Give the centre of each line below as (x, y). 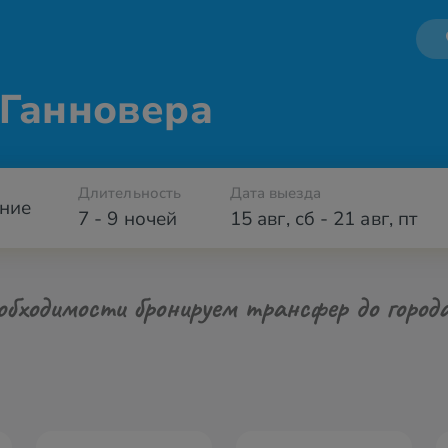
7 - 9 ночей (127, 219)
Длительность (130, 193)
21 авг (361, 219)
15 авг (258, 219)
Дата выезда (275, 193)
